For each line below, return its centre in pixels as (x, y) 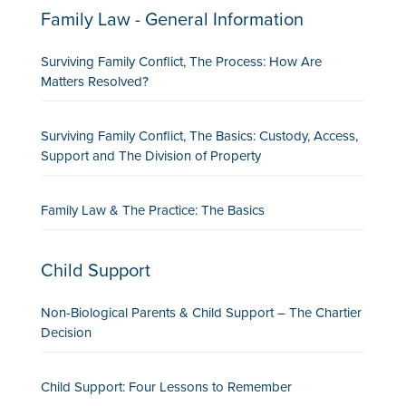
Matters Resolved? (94, 82)
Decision (66, 333)
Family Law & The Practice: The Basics (152, 210)
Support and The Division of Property (150, 156)
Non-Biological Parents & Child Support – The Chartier (201, 313)
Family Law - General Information (172, 20)
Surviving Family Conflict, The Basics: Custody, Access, (199, 136)
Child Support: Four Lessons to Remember (166, 387)
